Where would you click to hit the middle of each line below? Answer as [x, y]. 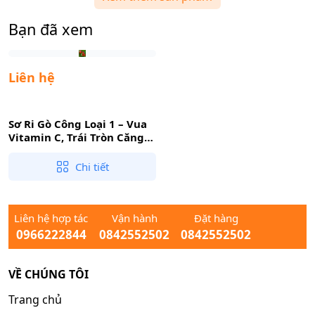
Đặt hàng [216, 218]
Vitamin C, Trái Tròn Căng [76, 137]
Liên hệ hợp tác [51, 218]
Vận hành [134, 218]
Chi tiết [92, 166]
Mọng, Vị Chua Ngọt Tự [70, 150]
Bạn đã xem [51, 29]
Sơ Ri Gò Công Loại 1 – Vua [78, 123]
